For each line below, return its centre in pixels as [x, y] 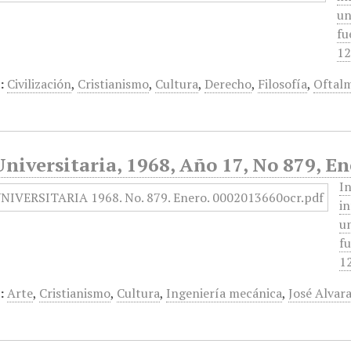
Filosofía [283, 84]
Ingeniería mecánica [224, 293]
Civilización [40, 84]
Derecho [228, 84]
